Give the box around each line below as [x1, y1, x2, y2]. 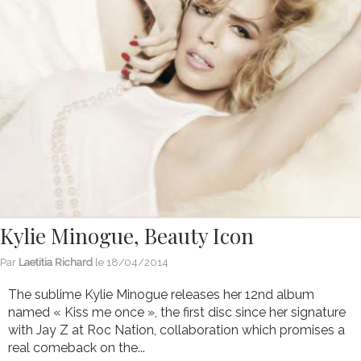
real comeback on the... [8, 340, 145, 356]
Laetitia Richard [19, 256, 93, 269]
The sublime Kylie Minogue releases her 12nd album [8, 287, 314, 303]
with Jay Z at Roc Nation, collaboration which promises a [8, 322, 345, 338]
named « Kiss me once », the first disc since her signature [8, 305, 346, 321]
